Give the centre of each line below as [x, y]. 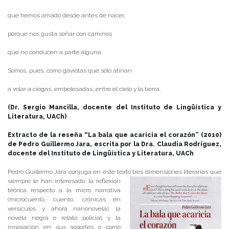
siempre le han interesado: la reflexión [64, 181]
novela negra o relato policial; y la [64, 218]
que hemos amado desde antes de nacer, [66, 16]
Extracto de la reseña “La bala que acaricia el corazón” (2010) [114, 135]
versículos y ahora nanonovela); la [64, 209]
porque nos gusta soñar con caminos [60, 34]
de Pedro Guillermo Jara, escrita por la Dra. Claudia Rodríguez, [114, 144]
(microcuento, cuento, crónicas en [64, 200]
